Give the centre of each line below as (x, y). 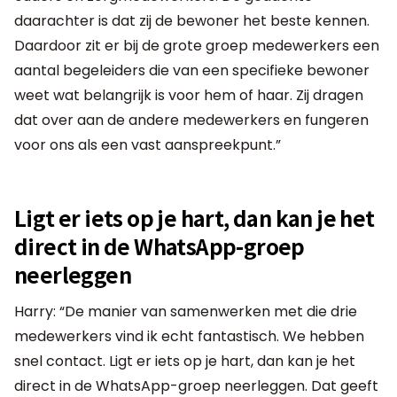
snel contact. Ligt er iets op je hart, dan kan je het (185, 361)
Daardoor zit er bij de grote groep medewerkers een (197, 45)
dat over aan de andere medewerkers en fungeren (191, 120)
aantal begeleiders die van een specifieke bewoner (192, 70)
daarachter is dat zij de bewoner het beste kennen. (192, 20)
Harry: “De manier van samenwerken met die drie (186, 311)
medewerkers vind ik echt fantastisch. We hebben (189, 336)
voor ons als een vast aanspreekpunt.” (148, 144)
